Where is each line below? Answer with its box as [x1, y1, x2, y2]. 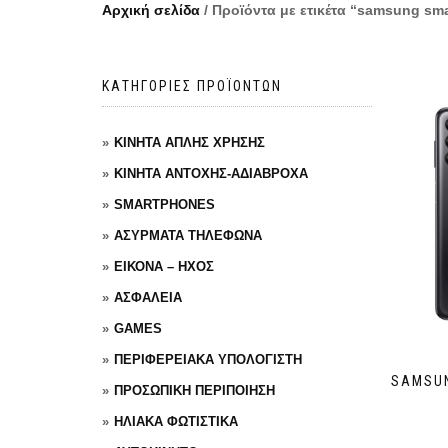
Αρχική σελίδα [102, 2, 200, 18]
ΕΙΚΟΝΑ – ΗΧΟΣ [114, 259, 214, 274]
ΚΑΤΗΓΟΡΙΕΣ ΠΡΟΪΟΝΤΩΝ [102, 78, 282, 94]
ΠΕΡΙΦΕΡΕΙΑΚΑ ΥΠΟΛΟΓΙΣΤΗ [114, 352, 302, 367]
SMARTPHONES [114, 197, 215, 212]
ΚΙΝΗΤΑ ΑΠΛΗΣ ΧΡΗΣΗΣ [114, 135, 265, 150]
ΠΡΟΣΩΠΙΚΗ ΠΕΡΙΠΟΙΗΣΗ [114, 383, 275, 398]
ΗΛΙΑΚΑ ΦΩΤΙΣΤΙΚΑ [114, 414, 238, 429]
